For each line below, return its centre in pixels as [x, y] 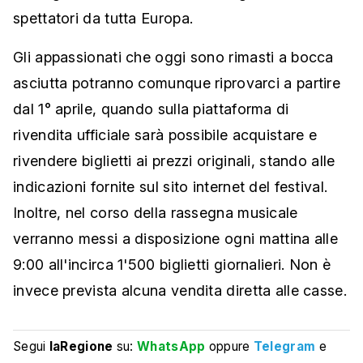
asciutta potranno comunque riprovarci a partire [177, 83]
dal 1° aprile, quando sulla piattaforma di [151, 109]
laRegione [81, 346]
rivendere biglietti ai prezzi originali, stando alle [174, 161]
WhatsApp [171, 346]
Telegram [284, 346]
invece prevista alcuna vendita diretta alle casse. [180, 290]
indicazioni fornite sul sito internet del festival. [171, 187]
